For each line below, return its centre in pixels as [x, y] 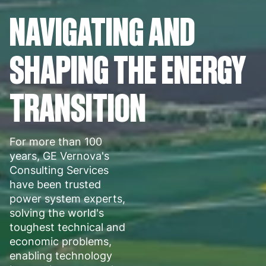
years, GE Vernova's [59, 156]
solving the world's [57, 213]
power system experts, [67, 198]
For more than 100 [56, 141]
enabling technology [61, 255]
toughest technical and [67, 227]
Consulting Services [59, 170]
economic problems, [61, 241]
